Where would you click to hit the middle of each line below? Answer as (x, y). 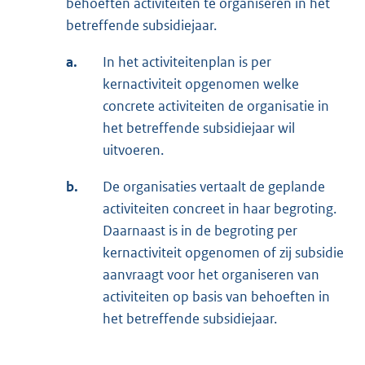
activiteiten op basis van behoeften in (216, 297)
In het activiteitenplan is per (187, 62)
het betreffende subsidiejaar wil (199, 128)
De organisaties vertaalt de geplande (214, 187)
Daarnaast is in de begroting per (200, 231)
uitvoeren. (133, 150)
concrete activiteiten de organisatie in (216, 106)
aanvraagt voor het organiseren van (211, 275)
